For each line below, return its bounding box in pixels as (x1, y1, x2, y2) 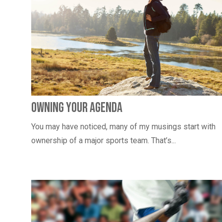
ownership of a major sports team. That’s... (31, 136, 176, 146)
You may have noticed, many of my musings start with (31, 122, 216, 132)
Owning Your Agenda (31, 100, 122, 116)
